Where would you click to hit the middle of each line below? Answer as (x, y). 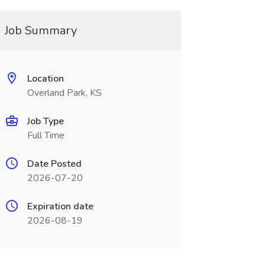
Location (45, 79)
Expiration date (60, 206)
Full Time (46, 135)
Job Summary (41, 30)
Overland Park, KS (64, 93)
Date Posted (54, 164)
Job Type (45, 121)
